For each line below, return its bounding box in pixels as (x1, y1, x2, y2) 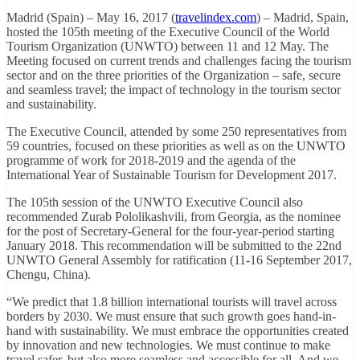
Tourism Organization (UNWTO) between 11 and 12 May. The (6, 39, 329, 53)
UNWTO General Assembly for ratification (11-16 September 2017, (6, 252, 352, 267)
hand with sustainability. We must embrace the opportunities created (6, 323, 349, 337)
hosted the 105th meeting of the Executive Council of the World (6, 24, 329, 39)
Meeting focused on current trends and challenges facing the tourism (6, 53, 351, 67)
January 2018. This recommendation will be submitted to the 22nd (6, 238, 342, 252)
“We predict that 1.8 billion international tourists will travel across (6, 294, 337, 309)
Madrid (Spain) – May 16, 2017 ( (6, 10, 175, 24)
